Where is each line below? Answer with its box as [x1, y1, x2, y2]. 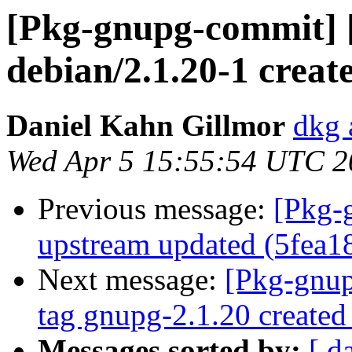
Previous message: [38, 192, 273, 226]
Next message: [38, 262, 225, 297]
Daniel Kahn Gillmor [6, 108, 285, 143]
